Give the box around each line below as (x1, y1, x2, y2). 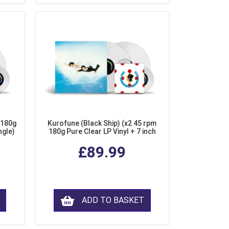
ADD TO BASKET (81, 195, 144, 205)
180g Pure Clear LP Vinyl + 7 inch (48, 127, 156, 136)
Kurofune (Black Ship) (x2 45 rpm (48, 119, 157, 128)
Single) (90, 135, 114, 144)
